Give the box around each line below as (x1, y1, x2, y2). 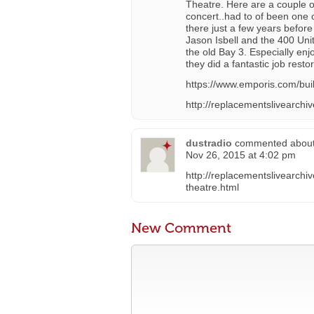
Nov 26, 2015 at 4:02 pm (186, 149, 296, 161)
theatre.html (186, 182, 239, 193)
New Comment (131, 219, 231, 236)
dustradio (186, 137, 232, 149)
